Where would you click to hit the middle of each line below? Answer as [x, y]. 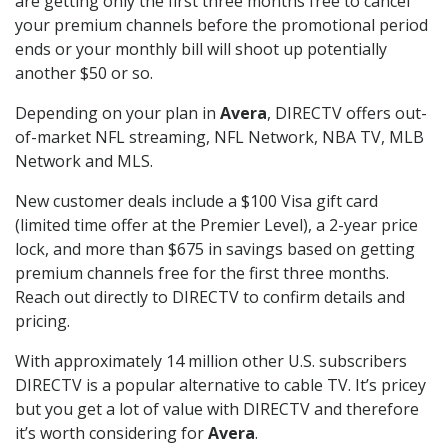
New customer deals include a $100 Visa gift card [196, 201]
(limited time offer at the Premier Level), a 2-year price [216, 225]
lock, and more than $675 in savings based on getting [215, 249]
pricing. [42, 321]
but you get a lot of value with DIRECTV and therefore [217, 409]
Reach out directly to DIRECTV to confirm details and [210, 297]
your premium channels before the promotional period [221, 25]
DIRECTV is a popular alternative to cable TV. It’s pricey [220, 385]
